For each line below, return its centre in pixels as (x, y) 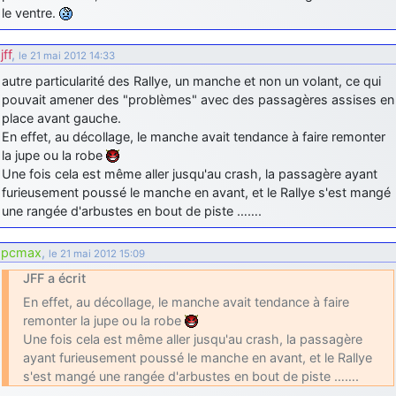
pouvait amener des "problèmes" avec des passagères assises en (198, 99)
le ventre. (30, 12)
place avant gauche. (61, 118)
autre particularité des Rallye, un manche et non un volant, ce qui (191, 80)
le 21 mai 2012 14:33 (67, 55)
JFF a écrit (54, 278)
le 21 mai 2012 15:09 (97, 253)
